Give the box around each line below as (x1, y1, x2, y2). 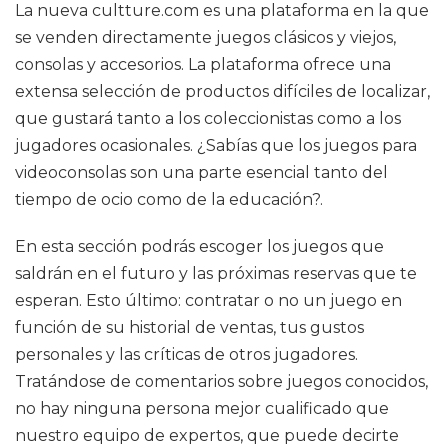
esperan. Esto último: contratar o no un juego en (15, 291, 402, 310)
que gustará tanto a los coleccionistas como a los (15, 109, 401, 128)
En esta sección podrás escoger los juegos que (15, 237, 384, 256)
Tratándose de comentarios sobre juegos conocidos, (15, 372, 428, 391)
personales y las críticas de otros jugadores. (15, 345, 358, 364)
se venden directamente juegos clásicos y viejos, (15, 28, 396, 47)
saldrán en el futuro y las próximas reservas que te (15, 264, 417, 283)
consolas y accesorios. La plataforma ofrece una (15, 55, 391, 74)
